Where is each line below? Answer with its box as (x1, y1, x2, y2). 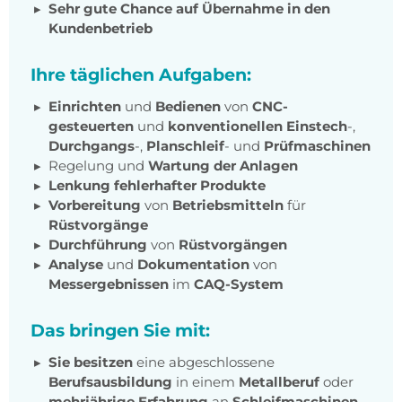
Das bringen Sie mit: (31, 319, 210, 342)
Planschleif (146, 137, 224, 155)
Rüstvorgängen (179, 236, 287, 254)
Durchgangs (48, 137, 135, 155)
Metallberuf (239, 373, 323, 391)
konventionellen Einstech (168, 118, 347, 135)
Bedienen (155, 98, 224, 116)
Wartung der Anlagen (148, 157, 298, 175)
